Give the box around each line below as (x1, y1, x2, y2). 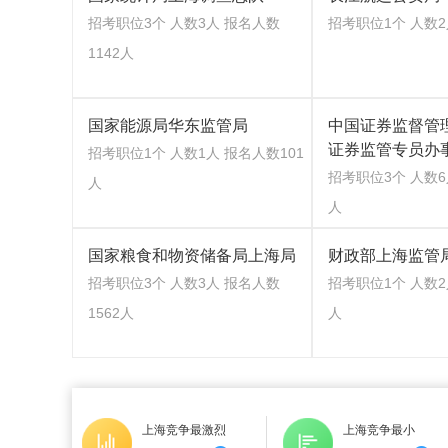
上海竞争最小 (343, 423, 415, 437)
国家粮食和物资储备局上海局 (88, 247, 296, 264)
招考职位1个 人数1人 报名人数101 (88, 145, 304, 161)
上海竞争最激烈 (142, 423, 226, 437)
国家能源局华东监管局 (88, 117, 248, 134)
